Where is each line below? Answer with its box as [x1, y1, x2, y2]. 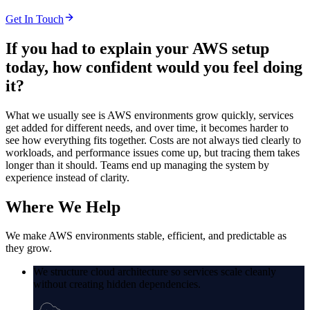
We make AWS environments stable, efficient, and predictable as [6, 230, 286, 242]
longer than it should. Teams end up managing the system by [6, 158, 269, 171]
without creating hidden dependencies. [33, 278, 201, 291]
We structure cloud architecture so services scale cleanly [33, 266, 276, 278]
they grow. [6, 242, 52, 255]
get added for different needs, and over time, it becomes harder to [6, 121, 289, 134]
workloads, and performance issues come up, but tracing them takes [6, 146, 300, 158]
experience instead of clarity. [6, 171, 129, 183]
